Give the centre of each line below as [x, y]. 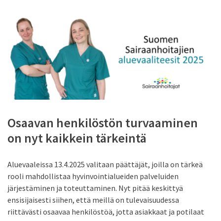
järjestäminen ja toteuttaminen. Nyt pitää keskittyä [95, 188]
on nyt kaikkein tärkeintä [77, 138]
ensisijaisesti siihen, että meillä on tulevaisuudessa [93, 200]
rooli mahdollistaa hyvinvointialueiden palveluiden [93, 176]
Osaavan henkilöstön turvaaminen [103, 123]
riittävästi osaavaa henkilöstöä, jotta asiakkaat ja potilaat [106, 212]
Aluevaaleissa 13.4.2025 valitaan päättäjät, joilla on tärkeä [105, 165]
